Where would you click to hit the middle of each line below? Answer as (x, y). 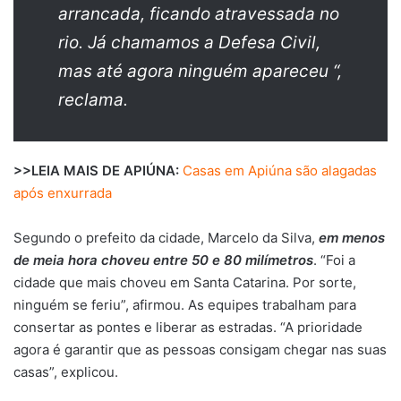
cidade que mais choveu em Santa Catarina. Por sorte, (185, 283)
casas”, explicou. (66, 372)
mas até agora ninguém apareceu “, (200, 72)
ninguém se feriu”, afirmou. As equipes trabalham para (185, 305)
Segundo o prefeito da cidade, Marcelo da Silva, (166, 238)
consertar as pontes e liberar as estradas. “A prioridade (188, 328)
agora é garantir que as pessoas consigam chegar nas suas (200, 350)
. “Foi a (334, 260)
